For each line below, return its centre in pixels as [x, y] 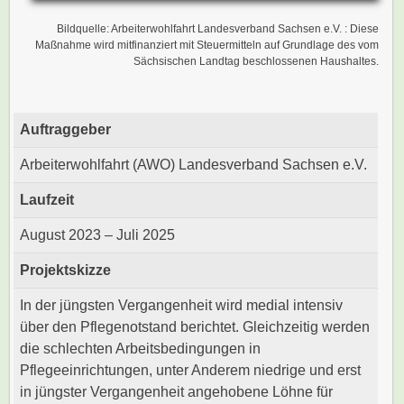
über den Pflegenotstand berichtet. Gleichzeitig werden [195, 326]
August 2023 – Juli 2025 [98, 234]
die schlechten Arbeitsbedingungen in [141, 348]
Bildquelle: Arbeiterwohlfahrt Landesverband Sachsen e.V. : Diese [217, 28]
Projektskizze [66, 270]
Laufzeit [47, 199]
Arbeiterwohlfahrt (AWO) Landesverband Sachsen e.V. [194, 164]
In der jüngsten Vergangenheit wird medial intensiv [182, 305]
